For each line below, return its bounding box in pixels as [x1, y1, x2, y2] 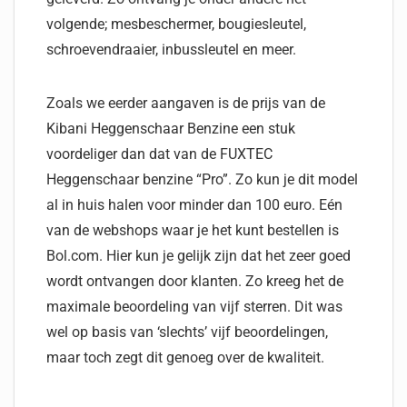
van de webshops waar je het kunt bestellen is [46, 222, 339, 239]
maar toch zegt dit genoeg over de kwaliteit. [46, 349, 324, 366]
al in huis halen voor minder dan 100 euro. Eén [46, 196, 342, 213]
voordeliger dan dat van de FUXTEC [46, 145, 273, 163]
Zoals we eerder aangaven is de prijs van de [46, 94, 325, 112]
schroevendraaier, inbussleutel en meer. [46, 41, 296, 58]
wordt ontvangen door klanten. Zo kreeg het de [46, 273, 343, 290]
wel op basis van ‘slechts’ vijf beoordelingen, [46, 323, 328, 341]
